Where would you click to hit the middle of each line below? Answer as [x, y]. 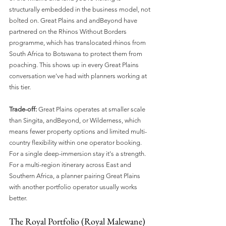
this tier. [20, 87]
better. [18, 198]
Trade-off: [23, 109]
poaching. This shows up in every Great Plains [75, 65]
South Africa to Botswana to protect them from [76, 53]
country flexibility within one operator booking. [76, 142]
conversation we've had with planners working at [79, 76]
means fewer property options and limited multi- [78, 131]
